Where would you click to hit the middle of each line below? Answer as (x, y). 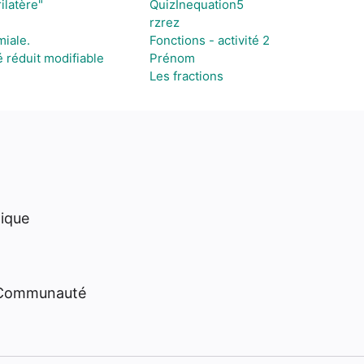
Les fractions (186, 76)
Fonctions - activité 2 (209, 40)
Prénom (172, 58)
